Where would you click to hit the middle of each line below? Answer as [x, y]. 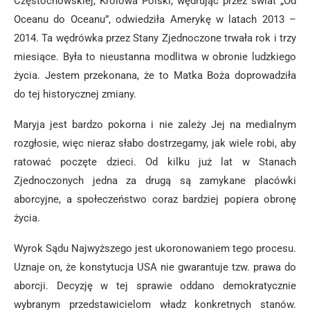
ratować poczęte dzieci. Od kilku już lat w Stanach [155, 162]
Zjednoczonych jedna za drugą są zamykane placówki [155, 181]
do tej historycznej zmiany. [75, 94]
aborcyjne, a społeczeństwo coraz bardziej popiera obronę [155, 199]
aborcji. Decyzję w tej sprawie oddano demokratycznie [155, 286]
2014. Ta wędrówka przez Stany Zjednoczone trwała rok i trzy [155, 38]
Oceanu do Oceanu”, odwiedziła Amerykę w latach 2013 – [155, 19]
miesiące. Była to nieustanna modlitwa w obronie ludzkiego [155, 57]
